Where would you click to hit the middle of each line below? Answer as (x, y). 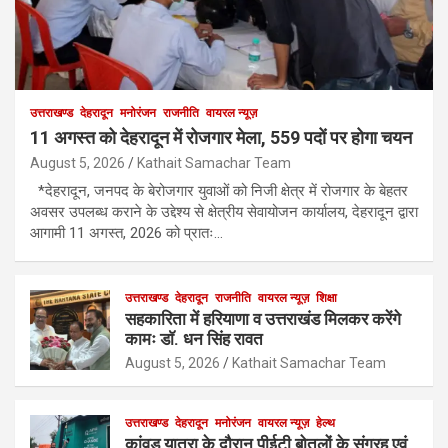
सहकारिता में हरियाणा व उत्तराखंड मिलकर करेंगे (263, 319)
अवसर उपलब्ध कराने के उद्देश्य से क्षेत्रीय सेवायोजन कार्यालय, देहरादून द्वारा (224, 212)
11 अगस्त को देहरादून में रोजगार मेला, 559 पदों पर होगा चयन (221, 138)
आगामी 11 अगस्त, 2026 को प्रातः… (126, 233)
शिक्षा (326, 298)
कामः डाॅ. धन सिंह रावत (194, 339)
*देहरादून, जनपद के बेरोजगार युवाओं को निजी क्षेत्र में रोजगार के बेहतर (219, 191)
